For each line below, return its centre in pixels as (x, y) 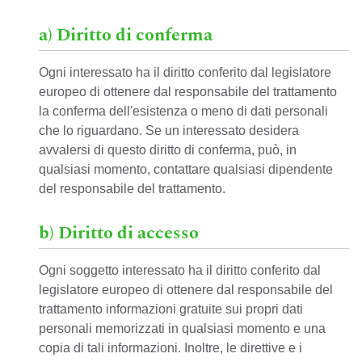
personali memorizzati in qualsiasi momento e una (182, 328)
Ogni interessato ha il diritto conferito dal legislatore (185, 72)
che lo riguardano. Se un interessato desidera (169, 130)
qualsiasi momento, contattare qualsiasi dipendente (186, 169)
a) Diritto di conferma (126, 35)
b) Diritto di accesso (119, 233)
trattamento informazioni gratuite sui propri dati (171, 309)
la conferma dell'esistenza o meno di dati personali (183, 111)
